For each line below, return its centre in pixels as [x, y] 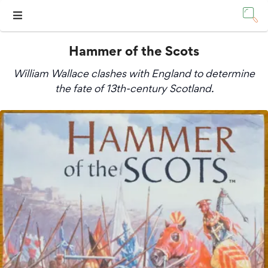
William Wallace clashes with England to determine [134, 74]
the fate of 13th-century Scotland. [134, 89]
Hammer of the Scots [134, 53]
